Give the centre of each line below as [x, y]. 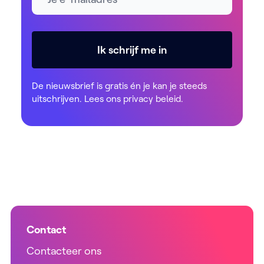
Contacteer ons [64, 251]
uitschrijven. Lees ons [77, 99]
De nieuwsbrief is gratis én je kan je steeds [119, 86]
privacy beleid [152, 99]
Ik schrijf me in [132, 50]
